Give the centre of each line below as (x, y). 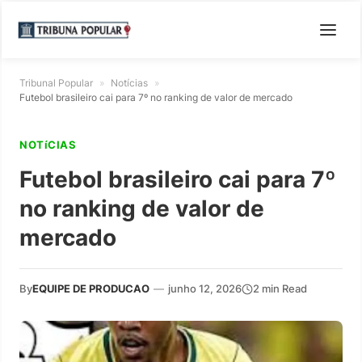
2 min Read (280, 288)
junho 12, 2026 (205, 288)
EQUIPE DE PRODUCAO (91, 288)
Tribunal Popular (56, 83)
